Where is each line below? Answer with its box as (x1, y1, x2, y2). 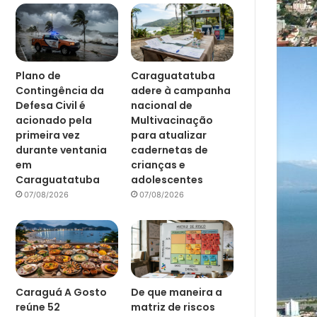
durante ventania (16, 142, 108, 157)
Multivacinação (131, 113, 214, 127)
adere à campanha (131, 83, 231, 98)
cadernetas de (131, 142, 209, 157)
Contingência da (16, 83, 105, 98)
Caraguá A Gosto (16, 284, 108, 299)
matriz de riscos (131, 299, 216, 314)
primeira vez (16, 127, 81, 142)
